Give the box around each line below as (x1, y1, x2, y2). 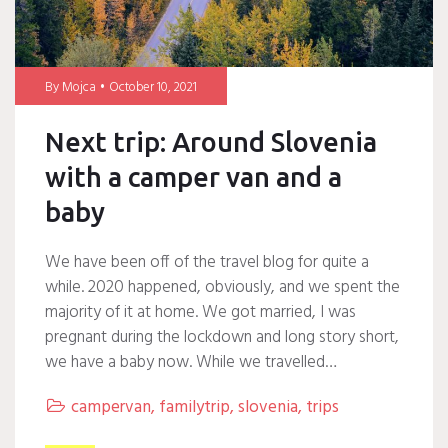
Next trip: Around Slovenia (45, 126, 377, 157)
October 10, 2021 (109, 76, 197, 98)
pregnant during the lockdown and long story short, (45, 323, 399, 351)
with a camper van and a (45, 161, 342, 192)
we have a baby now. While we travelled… (45, 348, 337, 376)
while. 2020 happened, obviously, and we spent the (45, 273, 400, 301)
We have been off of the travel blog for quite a (45, 248, 369, 276)
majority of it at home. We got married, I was (45, 298, 356, 326)
